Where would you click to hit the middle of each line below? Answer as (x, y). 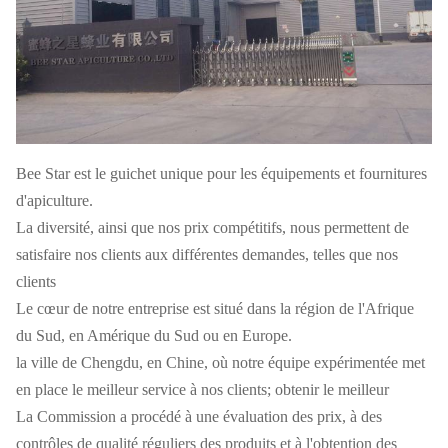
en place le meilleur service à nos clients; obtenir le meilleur (202, 389)
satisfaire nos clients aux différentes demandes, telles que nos (207, 254)
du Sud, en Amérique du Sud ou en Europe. (154, 335)
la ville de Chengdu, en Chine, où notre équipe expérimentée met (220, 362)
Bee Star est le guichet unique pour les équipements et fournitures (221, 173)
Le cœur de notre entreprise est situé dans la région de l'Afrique (215, 308)
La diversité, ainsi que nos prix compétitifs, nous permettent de (212, 227)
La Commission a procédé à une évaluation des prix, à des (199, 416)
